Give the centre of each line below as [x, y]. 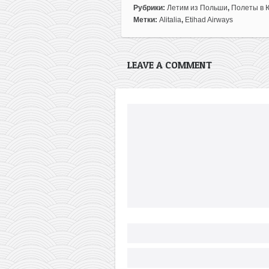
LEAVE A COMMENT [170, 65]
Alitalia [170, 20]
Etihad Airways [209, 20]
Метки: [146, 20]
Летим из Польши [197, 8]
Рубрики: [150, 8]
